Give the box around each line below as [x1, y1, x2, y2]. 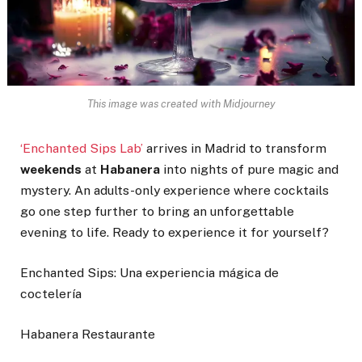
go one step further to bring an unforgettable [20, 203, 294, 219]
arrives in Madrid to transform [143, 140, 326, 156]
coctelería [20, 286, 82, 302]
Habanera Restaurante [20, 326, 155, 343]
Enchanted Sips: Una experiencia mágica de [20, 265, 279, 281]
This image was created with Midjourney [86, 97, 276, 110]
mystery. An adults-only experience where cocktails [20, 182, 329, 198]
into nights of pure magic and [160, 161, 339, 177]
